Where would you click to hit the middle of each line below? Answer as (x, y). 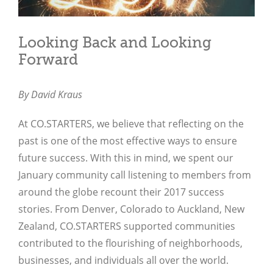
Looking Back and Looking (115, 43)
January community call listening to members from (135, 175)
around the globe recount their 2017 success (121, 192)
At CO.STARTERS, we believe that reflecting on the (131, 123)
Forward (48, 60)
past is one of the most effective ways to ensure (128, 140)
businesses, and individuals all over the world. (123, 260)
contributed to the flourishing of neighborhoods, (130, 243)
